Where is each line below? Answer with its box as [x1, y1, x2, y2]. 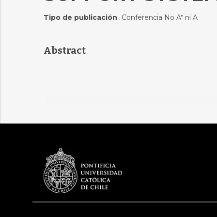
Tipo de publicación [43, 13, 117, 22]
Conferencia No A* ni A [121, 13, 198, 22]
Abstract [43, 45, 86, 56]
